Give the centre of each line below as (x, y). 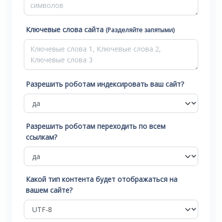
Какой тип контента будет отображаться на (102, 179)
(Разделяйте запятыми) (140, 30)
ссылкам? (41, 137)
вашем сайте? (49, 190)
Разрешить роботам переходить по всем (96, 126)
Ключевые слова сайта (66, 29)
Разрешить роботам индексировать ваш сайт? (105, 84)
